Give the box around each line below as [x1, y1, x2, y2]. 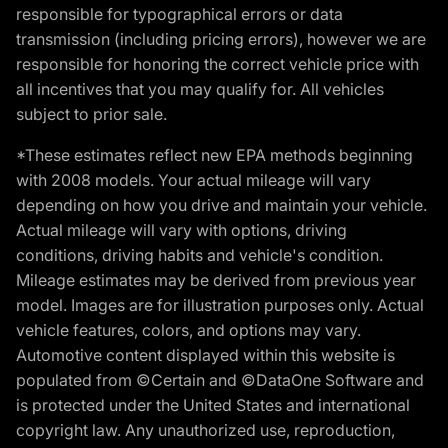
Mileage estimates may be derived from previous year [16, 269, 416, 290]
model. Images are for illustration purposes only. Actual [16, 294, 424, 315]
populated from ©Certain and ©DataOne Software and [16, 369, 424, 390]
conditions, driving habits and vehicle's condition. [16, 244, 383, 265]
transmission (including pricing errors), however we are [16, 28, 426, 49]
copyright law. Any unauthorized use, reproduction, [16, 419, 395, 440]
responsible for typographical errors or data [16, 3, 343, 24]
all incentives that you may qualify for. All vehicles [16, 78, 384, 99]
